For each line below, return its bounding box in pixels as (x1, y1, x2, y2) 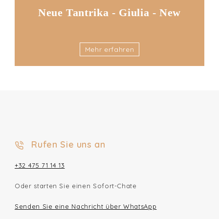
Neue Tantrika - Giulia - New (38, 6, 181, 19)
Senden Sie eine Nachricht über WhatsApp (15, 202, 157, 210)
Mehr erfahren (85, 45, 134, 54)
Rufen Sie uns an (28, 139, 106, 150)
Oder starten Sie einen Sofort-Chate (15, 182, 137, 190)
